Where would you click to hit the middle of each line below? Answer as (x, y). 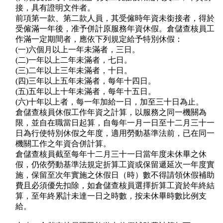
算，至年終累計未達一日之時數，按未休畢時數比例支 (111, 196)
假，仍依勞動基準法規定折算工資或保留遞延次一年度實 (115, 165)
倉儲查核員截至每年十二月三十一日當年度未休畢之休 (111, 154)
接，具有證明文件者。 (55, 8)
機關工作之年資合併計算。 (63, 144)
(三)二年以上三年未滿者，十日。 (74, 71)
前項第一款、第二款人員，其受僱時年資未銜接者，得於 (115, 18)
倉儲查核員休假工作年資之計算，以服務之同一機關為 (111, 112)
